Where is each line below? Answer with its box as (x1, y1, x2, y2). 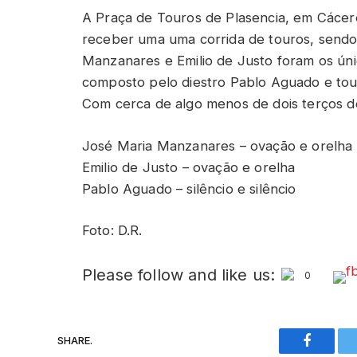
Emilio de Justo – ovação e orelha (82, 159, 296, 175)
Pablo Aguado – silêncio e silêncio (82, 180, 296, 197)
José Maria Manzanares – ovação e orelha (82, 137, 353, 154)
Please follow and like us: (82, 265, 276, 284)
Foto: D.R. (82, 222, 143, 239)
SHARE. (57, 334, 92, 347)
